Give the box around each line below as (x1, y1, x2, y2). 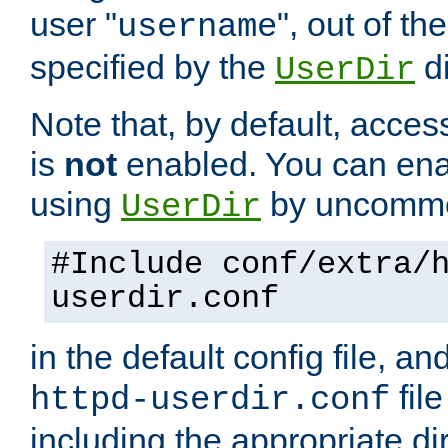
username (117, 8, 277, 47)
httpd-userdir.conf (30, 381, 390, 420)
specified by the (30, 48, 275, 87)
